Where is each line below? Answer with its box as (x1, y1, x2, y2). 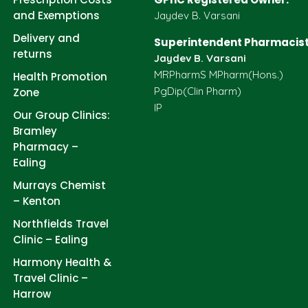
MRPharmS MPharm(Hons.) (154, 68, 283, 81)
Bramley (13, 124, 57, 138)
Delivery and (13, 31, 80, 45)
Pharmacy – (13, 140, 78, 154)
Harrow (13, 287, 51, 301)
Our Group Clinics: (13, 108, 110, 122)
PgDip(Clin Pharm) (154, 85, 241, 98)
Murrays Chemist (13, 178, 106, 192)
